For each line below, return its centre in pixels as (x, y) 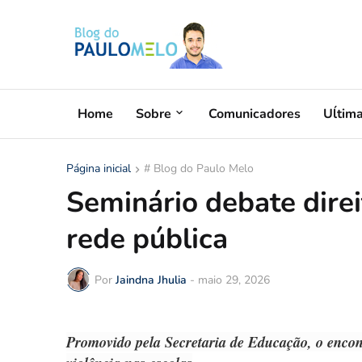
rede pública (147, 239)
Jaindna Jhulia (151, 280)
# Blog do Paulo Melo (199, 168)
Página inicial (99, 168)
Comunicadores (255, 114)
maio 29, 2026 (234, 280)
